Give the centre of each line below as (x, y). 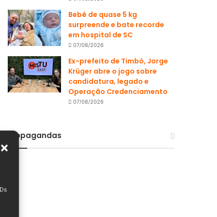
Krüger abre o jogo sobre (113, 71)
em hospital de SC (101, 35)
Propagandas (35, 135)
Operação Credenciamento (118, 92)
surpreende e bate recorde (116, 25)
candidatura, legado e (109, 81)
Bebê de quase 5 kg (103, 15)
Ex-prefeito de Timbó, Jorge (118, 61)
